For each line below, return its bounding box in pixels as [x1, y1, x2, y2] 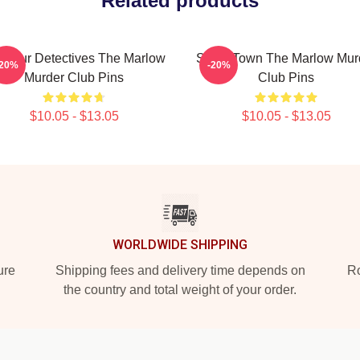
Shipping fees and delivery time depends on [55, 264, 305, 277]
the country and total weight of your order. [63, 283, 297, 297]
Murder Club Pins [24, 71, 124, 84]
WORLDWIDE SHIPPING [112, 237, 247, 252]
